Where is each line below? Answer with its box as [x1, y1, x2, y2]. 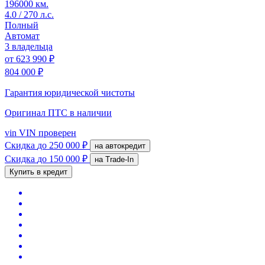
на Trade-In [105, 154, 134, 164]
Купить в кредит [9, 167, 67, 176]
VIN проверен [17, 127, 76, 138]
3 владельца [5, 41, 53, 51]
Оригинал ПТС [5, 107, 70, 118]
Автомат [5, 30, 40, 41]
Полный [5, 20, 38, 30]
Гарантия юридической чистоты [5, 87, 135, 98]
